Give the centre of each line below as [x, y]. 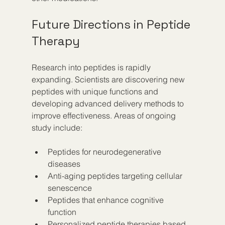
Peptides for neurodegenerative [105, 151]
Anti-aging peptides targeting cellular [116, 176]
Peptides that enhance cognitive [106, 200]
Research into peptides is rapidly [92, 67]
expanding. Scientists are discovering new [109, 79]
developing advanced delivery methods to [108, 103]
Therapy [55, 41]
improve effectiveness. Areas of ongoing [104, 115]
